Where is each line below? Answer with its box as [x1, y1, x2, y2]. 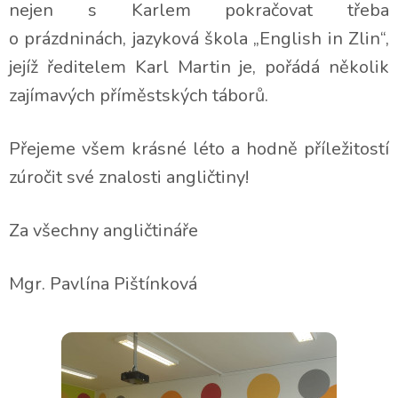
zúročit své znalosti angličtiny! [9, 165, 249, 189]
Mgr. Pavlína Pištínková [9, 272, 197, 296]
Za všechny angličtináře [9, 219, 198, 243]
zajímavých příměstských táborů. [9, 84, 268, 107]
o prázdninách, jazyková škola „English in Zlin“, [9, 27, 389, 51]
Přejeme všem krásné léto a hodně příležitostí [9, 137, 389, 161]
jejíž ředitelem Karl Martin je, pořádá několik [9, 55, 389, 79]
